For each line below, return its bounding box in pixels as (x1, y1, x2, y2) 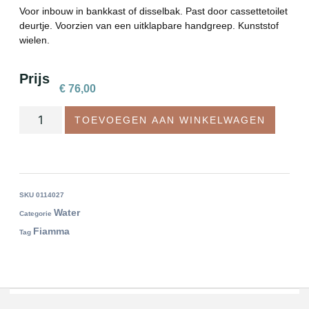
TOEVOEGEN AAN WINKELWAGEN (74, 114, 266, 126)
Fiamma (33, 226, 70, 237)
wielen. (19, 34, 50, 46)
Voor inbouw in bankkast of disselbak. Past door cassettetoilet (19, 6, 288, 17)
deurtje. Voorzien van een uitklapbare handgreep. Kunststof (19, 20, 279, 31)
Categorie (19, 210, 52, 217)
